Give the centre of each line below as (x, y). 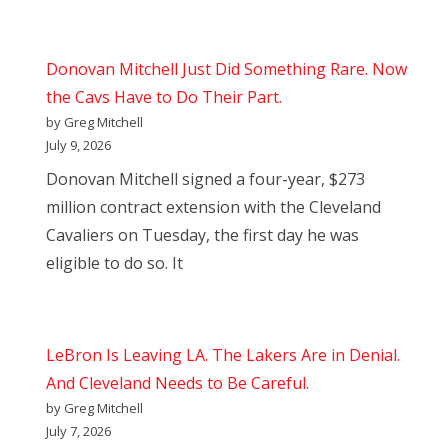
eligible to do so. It (114, 263)
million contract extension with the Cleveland (213, 207)
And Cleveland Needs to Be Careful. (177, 383)
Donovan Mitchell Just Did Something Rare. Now (226, 69)
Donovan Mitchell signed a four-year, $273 (205, 179)
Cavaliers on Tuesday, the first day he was (202, 235)
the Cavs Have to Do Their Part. (164, 97)
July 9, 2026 (78, 145)
